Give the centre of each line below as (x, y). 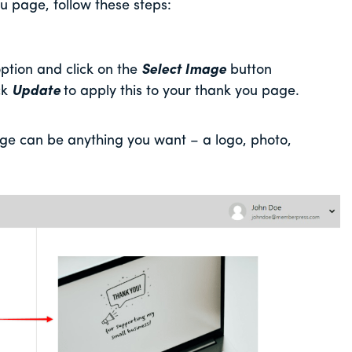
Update (37, 91)
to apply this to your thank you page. (181, 91)
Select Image (183, 70)
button (249, 70)
